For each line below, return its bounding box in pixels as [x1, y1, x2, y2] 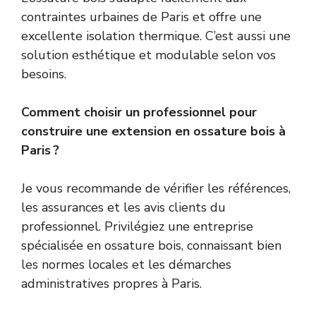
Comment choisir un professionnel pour [21, 104, 257, 121]
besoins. [21, 66, 66, 83]
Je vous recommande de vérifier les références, [21, 180, 291, 197]
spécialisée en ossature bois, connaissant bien [21, 237, 281, 255]
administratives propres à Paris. [21, 275, 202, 293]
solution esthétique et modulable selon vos [21, 47, 276, 64]
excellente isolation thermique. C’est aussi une [21, 28, 291, 45]
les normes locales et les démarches [21, 256, 231, 274]
